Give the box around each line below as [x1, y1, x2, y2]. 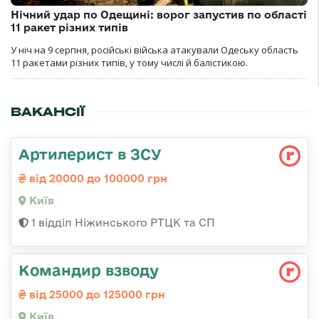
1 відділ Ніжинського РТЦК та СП [28, 216, 215, 229]
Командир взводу [19, 261, 159, 278]
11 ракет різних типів [11, 21, 128, 33]
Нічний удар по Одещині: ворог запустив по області [11, 8, 307, 21]
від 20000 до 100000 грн [26, 172, 167, 184]
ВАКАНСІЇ [11, 103, 85, 120]
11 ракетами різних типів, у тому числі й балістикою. [11, 56, 248, 69]
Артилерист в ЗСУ [19, 145, 162, 162]
